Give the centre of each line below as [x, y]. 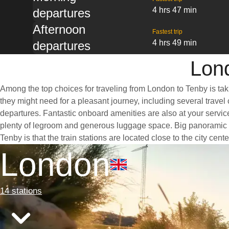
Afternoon [59, 29]
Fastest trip [167, 32]
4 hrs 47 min [174, 10]
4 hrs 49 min [174, 43]
